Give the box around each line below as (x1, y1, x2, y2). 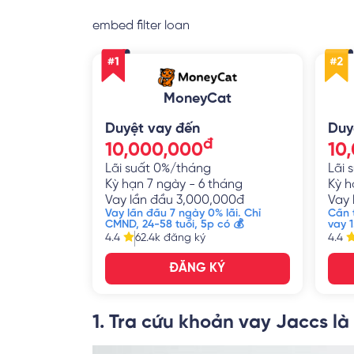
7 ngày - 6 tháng (147, 178, 243, 191)
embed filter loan (92, 19, 190, 32)
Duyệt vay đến (105, 122, 200, 137)
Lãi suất (105, 162, 153, 175)
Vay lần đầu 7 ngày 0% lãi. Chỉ (105, 208, 261, 220)
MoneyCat (163, 92, 232, 107)
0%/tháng (153, 162, 211, 175)
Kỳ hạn (105, 178, 144, 191)
